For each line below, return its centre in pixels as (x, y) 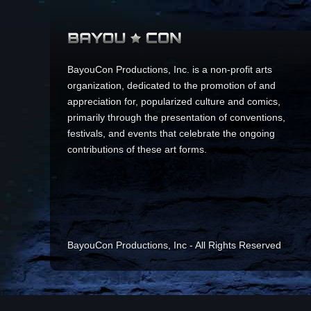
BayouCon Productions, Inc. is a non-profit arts (170, 69)
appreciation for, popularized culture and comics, (174, 101)
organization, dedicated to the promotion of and (171, 85)
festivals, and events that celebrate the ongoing (171, 133)
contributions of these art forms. (137, 149)
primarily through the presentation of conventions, (176, 117)
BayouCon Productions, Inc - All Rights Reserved (174, 245)
